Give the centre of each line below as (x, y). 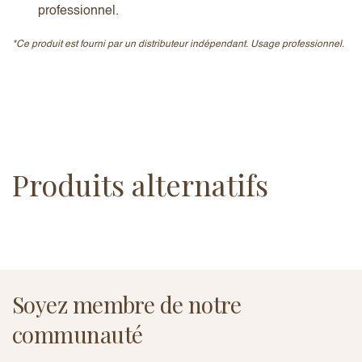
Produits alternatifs (140, 184)
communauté (78, 334)
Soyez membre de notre (127, 304)
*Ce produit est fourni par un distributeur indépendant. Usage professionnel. (178, 44)
